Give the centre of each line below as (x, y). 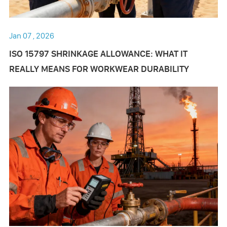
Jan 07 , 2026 (31, 36)
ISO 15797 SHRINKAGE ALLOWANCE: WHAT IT (98, 54)
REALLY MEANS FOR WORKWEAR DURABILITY (99, 69)
